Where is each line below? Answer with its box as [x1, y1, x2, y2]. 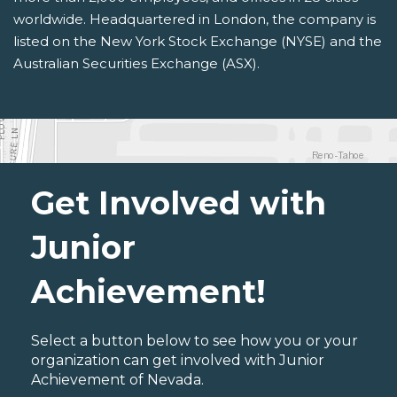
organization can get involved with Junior [31, 352, 324, 370]
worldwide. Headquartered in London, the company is [13, 11, 376, 28]
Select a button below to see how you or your [31, 332, 358, 350]
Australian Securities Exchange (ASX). [13, 55, 260, 73]
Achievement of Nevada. [31, 371, 204, 389]
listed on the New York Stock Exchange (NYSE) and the [13, 33, 382, 51]
